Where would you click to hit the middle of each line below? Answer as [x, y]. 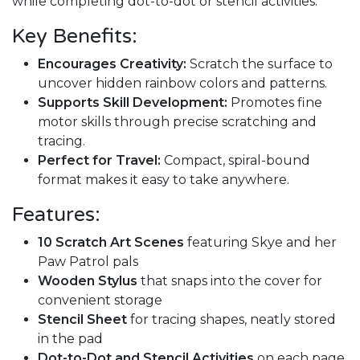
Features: [56, 215]
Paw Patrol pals [88, 262]
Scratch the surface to [260, 64]
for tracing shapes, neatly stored [231, 319]
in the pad [70, 339]
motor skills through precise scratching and [177, 122]
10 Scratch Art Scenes [111, 242]
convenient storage [100, 300]
